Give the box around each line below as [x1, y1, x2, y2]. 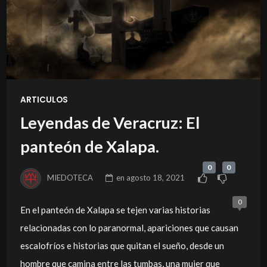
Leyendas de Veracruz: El [20, 112, 200, 132]
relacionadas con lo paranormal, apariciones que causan [20, 222, 238, 233]
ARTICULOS [20, 94, 68, 106]
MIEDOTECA [47, 173, 94, 183]
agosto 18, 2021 [126, 173, 185, 183]
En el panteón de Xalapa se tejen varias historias [20, 204, 210, 215]
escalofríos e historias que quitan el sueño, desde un [20, 240, 224, 251]
